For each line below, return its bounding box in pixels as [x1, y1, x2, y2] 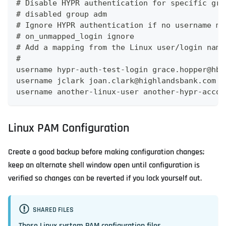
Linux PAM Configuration [8, 120, 129, 136]
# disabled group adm [16, 9, 107, 19]
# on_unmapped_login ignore [16, 31, 134, 41]
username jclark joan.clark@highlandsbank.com [16, 76, 216, 85]
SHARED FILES [32, 205, 74, 214]
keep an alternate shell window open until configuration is [8, 159, 200, 171]
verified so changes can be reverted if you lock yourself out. [8, 173, 202, 184]
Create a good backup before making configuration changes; [8, 146, 204, 157]
